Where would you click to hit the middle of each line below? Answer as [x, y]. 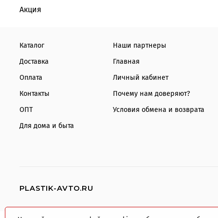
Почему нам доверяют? [152, 93]
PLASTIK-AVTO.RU [57, 188]
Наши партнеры [140, 45]
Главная [126, 61]
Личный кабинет [141, 77]
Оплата [31, 77]
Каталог [32, 45]
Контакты [35, 93]
